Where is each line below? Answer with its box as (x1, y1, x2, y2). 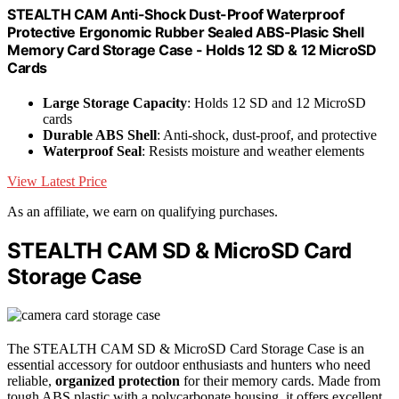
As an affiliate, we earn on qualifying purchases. (7, 204, 278, 220)
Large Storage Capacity (43, 95, 187, 111)
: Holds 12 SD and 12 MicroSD (187, 95, 366, 111)
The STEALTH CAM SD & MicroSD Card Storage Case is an (7, 340, 364, 356)
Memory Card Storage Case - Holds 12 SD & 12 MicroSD (7, 40, 377, 59)
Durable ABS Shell (43, 127, 157, 143)
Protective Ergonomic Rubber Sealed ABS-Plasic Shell (7, 22, 364, 41)
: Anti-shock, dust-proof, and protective (157, 127, 377, 143)
